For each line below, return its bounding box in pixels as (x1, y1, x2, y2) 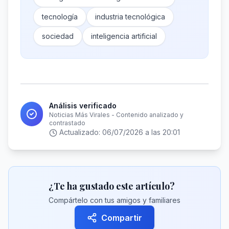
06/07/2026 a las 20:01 (102, 128, 180, 136)
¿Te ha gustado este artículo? (49, 180, 175, 192)
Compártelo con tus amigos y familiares (49, 196, 180, 204)
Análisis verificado (49, 101, 117, 110)
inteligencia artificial (91, 32, 157, 40)
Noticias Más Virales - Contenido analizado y (49, 111, 184, 119)
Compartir (101, 213, 142, 223)
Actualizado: (59, 128, 102, 136)
